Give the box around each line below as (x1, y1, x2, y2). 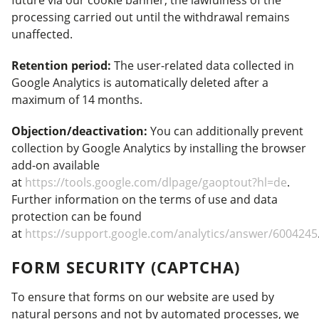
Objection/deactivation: (11, 123, 147, 139)
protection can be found (11, 209, 142, 224)
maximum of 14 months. (11, 92, 142, 108)
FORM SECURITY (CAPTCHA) (11, 256, 240, 278)
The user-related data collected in (111, 58, 294, 73)
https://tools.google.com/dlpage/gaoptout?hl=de (25, 174, 287, 190)
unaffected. (11, 26, 73, 42)
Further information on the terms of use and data (11, 192, 278, 207)
